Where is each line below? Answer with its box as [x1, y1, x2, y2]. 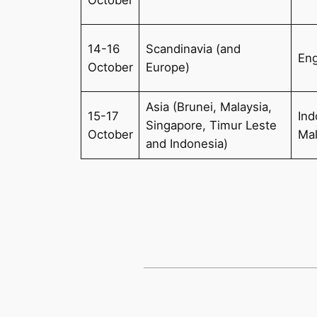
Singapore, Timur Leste [145, 117, 277, 132]
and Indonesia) [145, 136, 228, 151]
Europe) [145, 59, 190, 74]
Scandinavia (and [145, 41, 241, 56]
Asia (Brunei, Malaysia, [145, 99, 272, 114]
